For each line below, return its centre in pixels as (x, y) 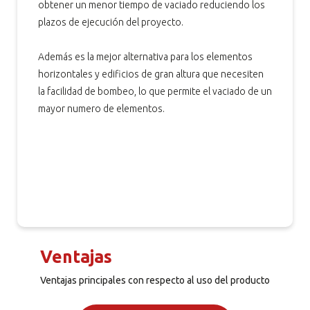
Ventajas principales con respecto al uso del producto (155, 280)
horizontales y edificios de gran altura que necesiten (151, 74)
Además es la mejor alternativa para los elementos (145, 57)
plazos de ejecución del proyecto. (111, 22)
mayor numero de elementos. (101, 109)
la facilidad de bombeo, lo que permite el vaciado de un (155, 91)
